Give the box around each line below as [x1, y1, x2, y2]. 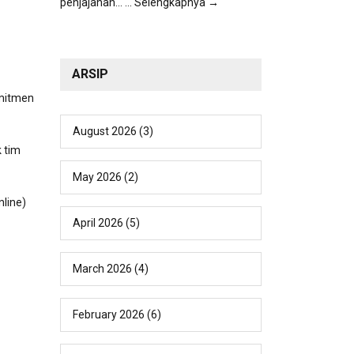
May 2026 [73, 170, 122, 183]
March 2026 [73, 262, 132, 275]
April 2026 [73, 216, 123, 229]
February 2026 [73, 307, 145, 321]
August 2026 [73, 124, 137, 137]
